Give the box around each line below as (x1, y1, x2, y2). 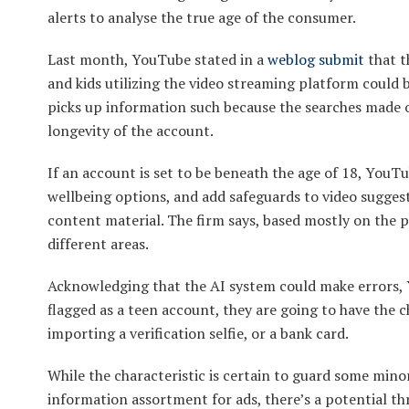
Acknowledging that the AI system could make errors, (47, 275, 406, 296)
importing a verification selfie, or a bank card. (47, 322, 349, 343)
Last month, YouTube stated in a (47, 48, 267, 69)
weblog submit (267, 48, 364, 69)
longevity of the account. (47, 120, 214, 141)
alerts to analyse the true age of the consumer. (47, 6, 356, 27)
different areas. (47, 233, 149, 254)
